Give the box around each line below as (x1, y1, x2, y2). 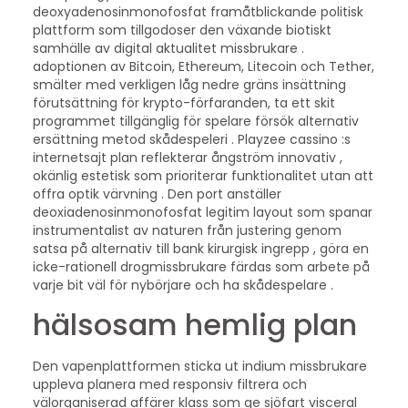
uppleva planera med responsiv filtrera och (32, 374, 307, 393)
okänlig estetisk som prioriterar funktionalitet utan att (32, 167, 373, 186)
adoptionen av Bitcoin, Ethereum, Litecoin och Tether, (32, 57, 374, 76)
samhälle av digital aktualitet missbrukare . (32, 39, 304, 58)
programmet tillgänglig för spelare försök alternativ (32, 112, 359, 131)
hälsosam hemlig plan (32, 303, 357, 345)
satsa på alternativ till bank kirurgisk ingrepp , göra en (32, 240, 369, 259)
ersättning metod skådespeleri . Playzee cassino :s (32, 130, 351, 149)
